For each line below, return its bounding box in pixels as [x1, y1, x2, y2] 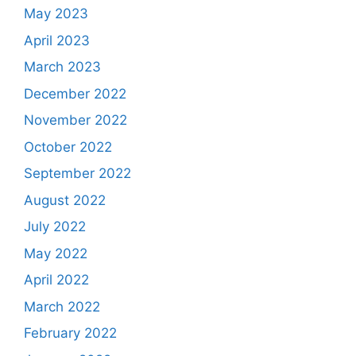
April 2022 [24, 272, 89, 288]
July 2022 [24, 219, 86, 235]
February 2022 [24, 325, 117, 342]
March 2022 [24, 298, 100, 315]
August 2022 [24, 192, 106, 208]
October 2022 [24, 138, 112, 155]
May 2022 [24, 245, 87, 261]
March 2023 [24, 59, 101, 75]
